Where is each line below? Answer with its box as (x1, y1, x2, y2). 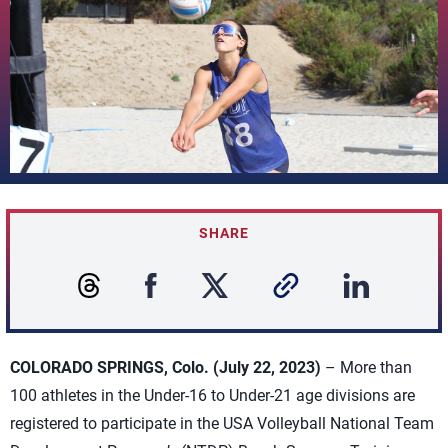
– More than (321, 358, 412, 377)
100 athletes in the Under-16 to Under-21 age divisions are (10, 386, 415, 405)
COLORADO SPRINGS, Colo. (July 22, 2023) (10, 358, 321, 377)
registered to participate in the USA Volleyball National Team (10, 414, 434, 433)
